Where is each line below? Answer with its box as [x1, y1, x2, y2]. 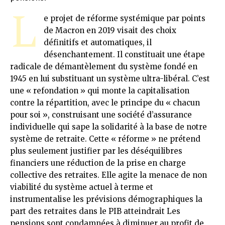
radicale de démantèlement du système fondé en [10, 61, 197, 71]
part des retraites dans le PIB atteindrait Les [10, 206, 180, 216]
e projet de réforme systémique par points [44, 13, 205, 23]
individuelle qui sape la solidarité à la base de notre [10, 122, 207, 132]
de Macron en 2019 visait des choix [44, 25, 176, 35]
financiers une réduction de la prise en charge [10, 158, 186, 168]
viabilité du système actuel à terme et [10, 182, 153, 192]
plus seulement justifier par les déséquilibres [10, 146, 182, 156]
